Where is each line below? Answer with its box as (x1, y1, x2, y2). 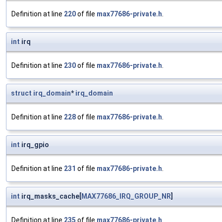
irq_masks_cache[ (20, 192, 81, 201)
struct (11, 89, 32, 98)
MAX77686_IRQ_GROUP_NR (81, 192, 171, 201)
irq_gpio (20, 141, 49, 149)
